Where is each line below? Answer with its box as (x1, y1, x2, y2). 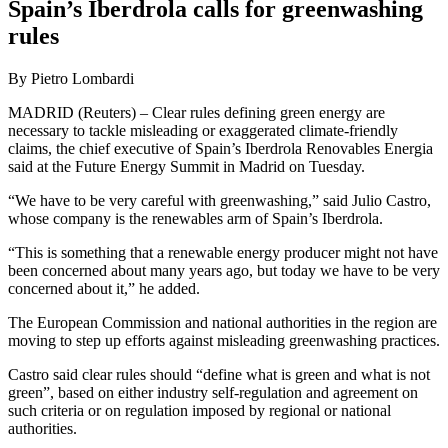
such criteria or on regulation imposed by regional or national (8, 402, 391, 420)
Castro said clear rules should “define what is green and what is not (8, 366, 430, 384)
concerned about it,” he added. (8, 280, 200, 298)
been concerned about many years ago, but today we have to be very (8, 262, 440, 280)
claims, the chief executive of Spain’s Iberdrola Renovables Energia (8, 140, 433, 158)
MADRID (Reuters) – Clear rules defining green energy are (8, 104, 385, 122)
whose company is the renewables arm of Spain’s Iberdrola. (8, 210, 383, 228)
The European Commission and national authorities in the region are (8, 314, 437, 332)
